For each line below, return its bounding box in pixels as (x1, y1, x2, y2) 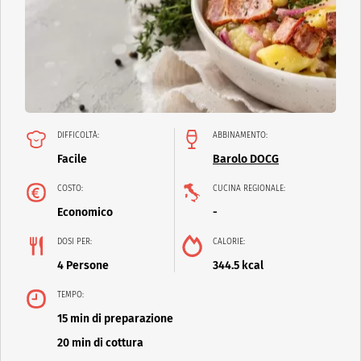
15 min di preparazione (57, 312, 173, 326)
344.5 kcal (213, 259, 263, 273)
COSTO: (57, 184, 83, 194)
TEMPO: (57, 290, 84, 301)
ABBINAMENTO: (213, 131, 268, 141)
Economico (57, 205, 113, 220)
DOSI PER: (57, 237, 92, 247)
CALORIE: (213, 237, 245, 247)
